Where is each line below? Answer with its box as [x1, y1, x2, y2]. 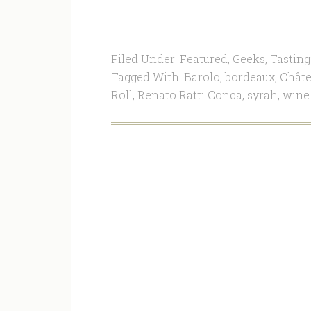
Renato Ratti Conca [137, 87, 242, 102]
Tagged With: [110, 69, 184, 84]
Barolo [183, 69, 220, 84]
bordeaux [224, 69, 275, 84]
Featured [179, 51, 228, 66]
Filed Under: [110, 51, 180, 66]
